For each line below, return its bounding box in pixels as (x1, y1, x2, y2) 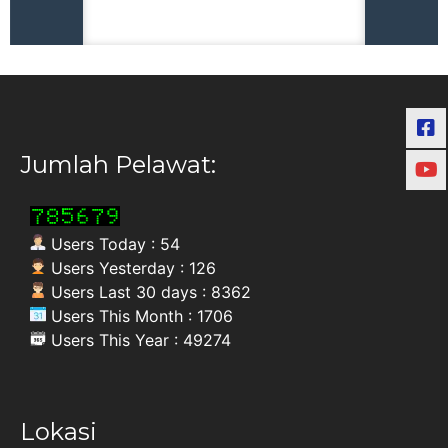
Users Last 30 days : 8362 (46, 282, 251, 303)
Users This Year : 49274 (46, 330, 231, 351)
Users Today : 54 (46, 234, 180, 255)
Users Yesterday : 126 (46, 258, 216, 279)
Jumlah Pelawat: (20, 150, 216, 180)
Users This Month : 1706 (46, 306, 233, 327)
